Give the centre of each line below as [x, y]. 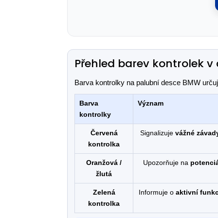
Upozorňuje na [166, 163]
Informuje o [157, 192]
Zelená [104, 192]
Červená [104, 133]
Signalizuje [157, 133]
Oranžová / [104, 163]
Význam [151, 103]
